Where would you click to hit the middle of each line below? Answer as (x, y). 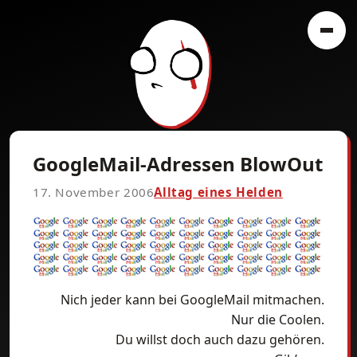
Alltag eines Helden (218, 192)
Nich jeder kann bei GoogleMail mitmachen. (192, 299)
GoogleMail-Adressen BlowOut (178, 164)
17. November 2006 (94, 192)
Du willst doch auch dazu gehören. (220, 339)
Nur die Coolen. (278, 319)
